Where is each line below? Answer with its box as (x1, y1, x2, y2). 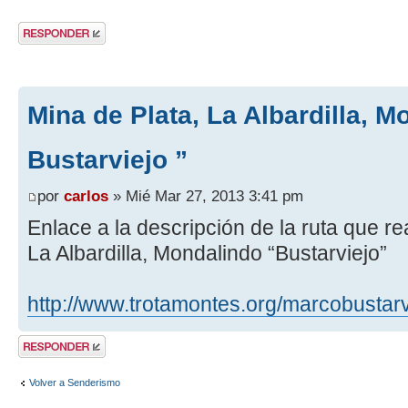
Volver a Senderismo (29, 376, 120, 388)
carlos (64, 187, 108, 206)
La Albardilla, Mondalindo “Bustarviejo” (27, 241, 387, 266)
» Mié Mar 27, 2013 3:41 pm (108, 187, 303, 206)
